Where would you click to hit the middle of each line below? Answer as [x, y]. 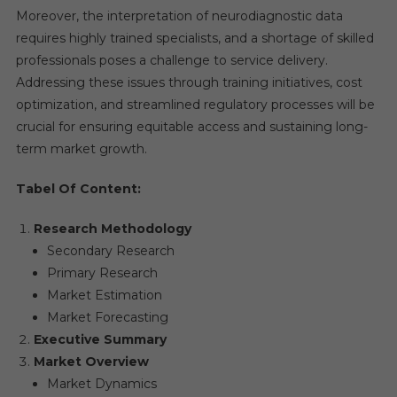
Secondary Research [110, 251]
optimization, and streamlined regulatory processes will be [195, 105]
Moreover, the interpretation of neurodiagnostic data [179, 16]
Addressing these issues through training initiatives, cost [189, 82]
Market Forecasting [107, 317]
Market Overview [91, 362]
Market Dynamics [101, 384]
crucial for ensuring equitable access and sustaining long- [191, 127]
